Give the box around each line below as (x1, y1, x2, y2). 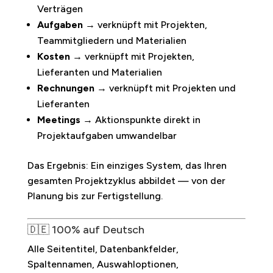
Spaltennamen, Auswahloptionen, (27, 258, 179, 270)
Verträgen (37, 2, 83, 15)
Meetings (37, 113, 80, 126)
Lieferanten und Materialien (37, 66, 162, 78)
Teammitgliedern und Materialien (37, 34, 186, 46)
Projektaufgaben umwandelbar (37, 129, 177, 141)
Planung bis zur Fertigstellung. (27, 190, 163, 202)
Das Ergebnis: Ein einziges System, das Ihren (27, 159, 227, 171)
